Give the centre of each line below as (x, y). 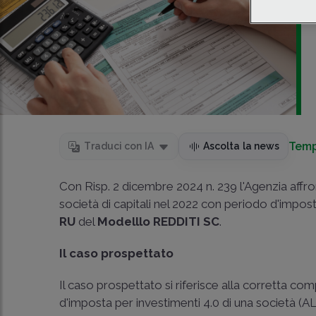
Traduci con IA (119, 146)
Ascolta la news (241, 146)
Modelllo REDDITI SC (159, 221)
